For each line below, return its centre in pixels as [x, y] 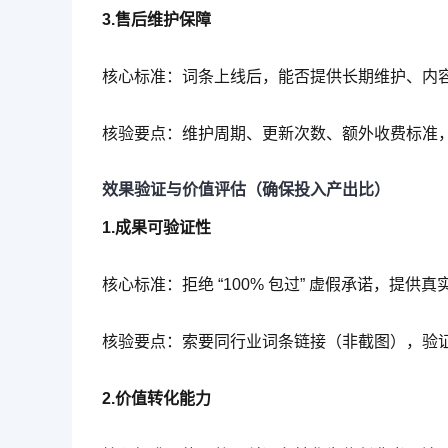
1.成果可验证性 [156, 228]
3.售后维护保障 [156, 19]
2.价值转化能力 [156, 398]
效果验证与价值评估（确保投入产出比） [246, 190]
